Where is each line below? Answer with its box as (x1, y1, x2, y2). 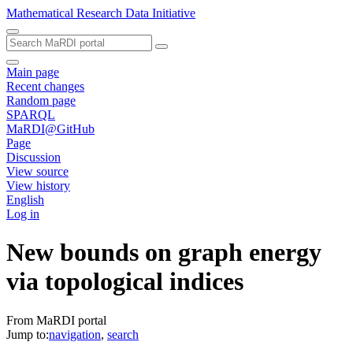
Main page (6, 65, 59, 79)
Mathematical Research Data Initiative (6, 6, 195, 20)
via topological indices (6, 267, 243, 296)
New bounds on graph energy (6, 238, 321, 267)
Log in (6, 207, 39, 221)
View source (6, 165, 69, 178)
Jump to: (6, 327, 49, 341)
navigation (49, 327, 101, 341)
